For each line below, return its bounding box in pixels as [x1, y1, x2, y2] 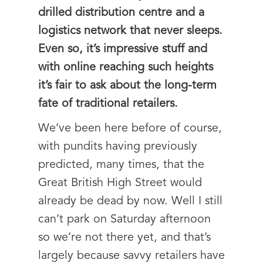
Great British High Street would [38, 177, 202, 189]
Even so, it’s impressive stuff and [38, 43, 207, 55]
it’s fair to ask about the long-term [38, 80, 217, 92]
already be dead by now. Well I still [38, 195, 222, 207]
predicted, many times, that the [38, 159, 204, 171]
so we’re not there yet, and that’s [38, 232, 211, 244]
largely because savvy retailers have [38, 250, 225, 262]
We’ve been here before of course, [38, 123, 222, 134]
